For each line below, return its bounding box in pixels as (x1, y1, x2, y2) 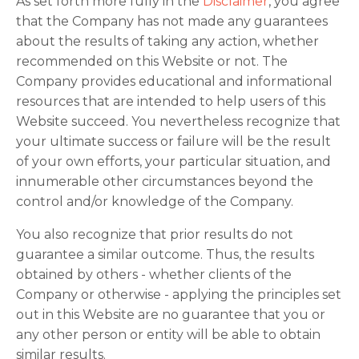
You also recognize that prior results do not (16, 227, 293, 242)
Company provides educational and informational (16, 74, 333, 89)
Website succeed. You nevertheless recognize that (16, 114, 341, 129)
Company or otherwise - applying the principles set (16, 287, 341, 302)
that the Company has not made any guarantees (16, 14, 328, 29)
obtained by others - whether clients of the (16, 267, 292, 282)
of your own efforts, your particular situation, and (16, 154, 331, 169)
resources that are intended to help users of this (16, 94, 325, 109)
